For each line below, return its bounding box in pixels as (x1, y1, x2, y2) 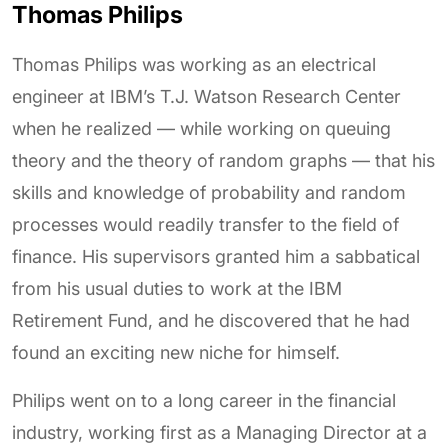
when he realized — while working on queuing (12, 118, 391, 139)
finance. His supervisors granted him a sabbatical (12, 246, 420, 267)
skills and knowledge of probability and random (12, 182, 406, 203)
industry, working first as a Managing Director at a (12, 422, 427, 443)
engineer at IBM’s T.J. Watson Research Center (12, 86, 401, 107)
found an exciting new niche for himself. (12, 342, 340, 363)
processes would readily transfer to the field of (12, 214, 399, 235)
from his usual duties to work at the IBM (12, 278, 342, 299)
